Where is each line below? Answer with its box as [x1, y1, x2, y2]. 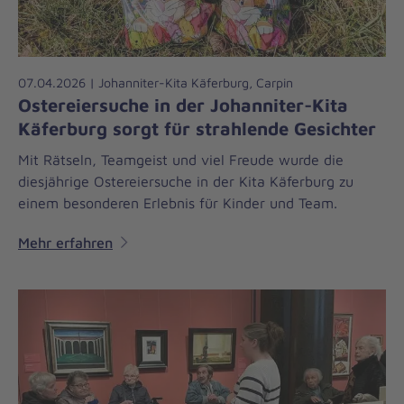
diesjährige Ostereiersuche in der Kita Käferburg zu [18, 172, 353, 189]
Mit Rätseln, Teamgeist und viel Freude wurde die [18, 151, 344, 168]
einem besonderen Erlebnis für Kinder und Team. [18, 194, 337, 211]
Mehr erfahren [18, 234, 113, 251]
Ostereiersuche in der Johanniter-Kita [18, 93, 348, 115]
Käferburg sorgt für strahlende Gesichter [18, 116, 376, 139]
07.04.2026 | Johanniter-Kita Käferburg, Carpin [18, 74, 293, 90]
